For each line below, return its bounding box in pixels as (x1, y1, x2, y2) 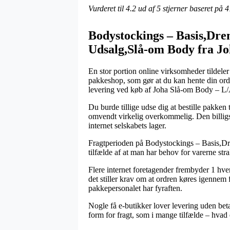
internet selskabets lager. (88, 121, 166, 130)
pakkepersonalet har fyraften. (88, 183, 182, 193)
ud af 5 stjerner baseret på (136, 4, 225, 13)
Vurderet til (88, 4, 126, 13)
